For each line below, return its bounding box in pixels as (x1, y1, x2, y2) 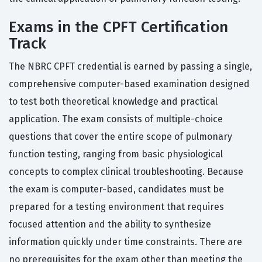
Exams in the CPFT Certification (9, 18, 228, 37)
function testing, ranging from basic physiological (9, 149, 223, 160)
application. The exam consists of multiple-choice (9, 113, 223, 125)
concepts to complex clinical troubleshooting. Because (9, 166, 243, 178)
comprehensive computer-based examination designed (9, 78, 250, 90)
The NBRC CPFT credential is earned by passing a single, (9, 61, 252, 73)
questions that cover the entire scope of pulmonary (9, 131, 232, 143)
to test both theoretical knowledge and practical (9, 96, 218, 108)
